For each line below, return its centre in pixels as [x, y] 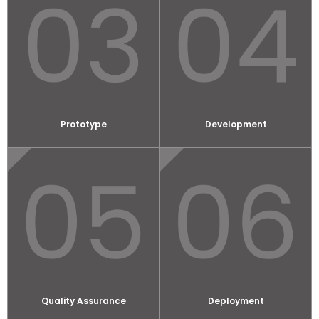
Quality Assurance [83, 301]
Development [236, 125]
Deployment [236, 301]
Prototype [83, 125]
